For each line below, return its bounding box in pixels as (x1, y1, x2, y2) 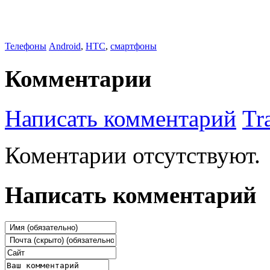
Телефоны (5, 41, 46, 52)
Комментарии (5, 65, 151, 92)
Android (49, 41, 81, 52)
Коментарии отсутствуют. (5, 142, 260, 168)
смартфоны (110, 41, 157, 52)
